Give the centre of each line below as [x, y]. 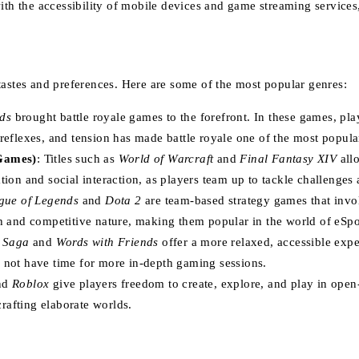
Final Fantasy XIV [288, 158]
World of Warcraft [166, 158]
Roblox [31, 283]
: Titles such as [77, 158]
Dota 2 [123, 200]
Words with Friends [107, 242]
